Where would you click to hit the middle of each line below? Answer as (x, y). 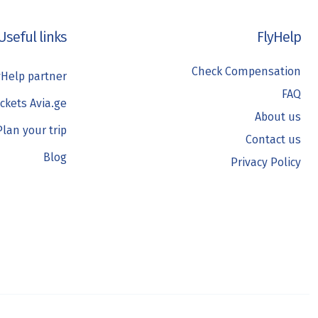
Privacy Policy (266, 162)
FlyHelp (279, 37)
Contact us (273, 139)
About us (278, 116)
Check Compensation (246, 71)
